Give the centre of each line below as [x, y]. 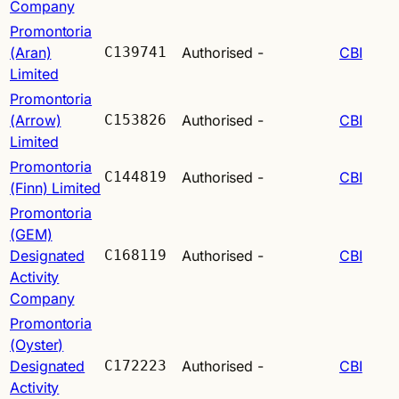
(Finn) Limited [55, 187]
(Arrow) [36, 120]
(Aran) [31, 52]
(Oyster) [37, 344]
